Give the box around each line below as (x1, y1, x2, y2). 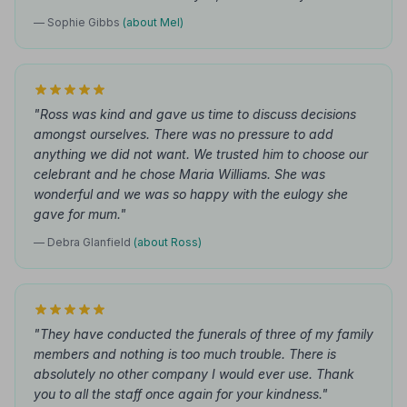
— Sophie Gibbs (34, 15, 123, 29)
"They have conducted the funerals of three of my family (34, 326, 373, 342)
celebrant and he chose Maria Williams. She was (34, 166, 325, 182)
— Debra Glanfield (34, 235, 134, 249)
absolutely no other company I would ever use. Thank (34, 366, 354, 382)
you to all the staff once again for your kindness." (34, 386, 328, 402)
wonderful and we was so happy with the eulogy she (34, 186, 348, 202)
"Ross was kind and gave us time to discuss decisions (34, 106, 356, 122)
